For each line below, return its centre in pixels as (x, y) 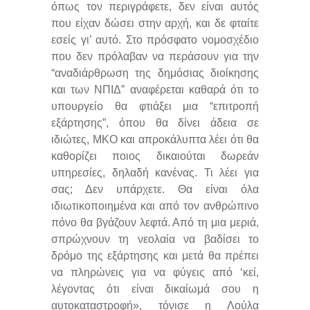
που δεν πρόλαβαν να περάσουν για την (155, 56)
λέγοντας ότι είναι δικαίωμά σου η (155, 289)
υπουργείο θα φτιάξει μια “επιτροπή (155, 106)
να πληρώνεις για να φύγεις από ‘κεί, (155, 272)
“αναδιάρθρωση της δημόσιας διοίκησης (155, 73)
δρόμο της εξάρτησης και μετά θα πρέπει (155, 255)
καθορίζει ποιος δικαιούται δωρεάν (155, 156)
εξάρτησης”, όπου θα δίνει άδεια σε (155, 122)
